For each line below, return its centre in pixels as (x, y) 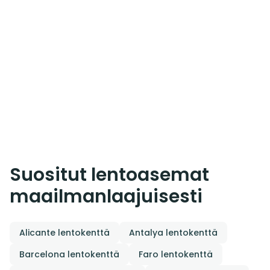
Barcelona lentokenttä (69, 254)
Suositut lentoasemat (109, 174)
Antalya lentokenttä (173, 232)
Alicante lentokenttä (64, 232)
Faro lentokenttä (176, 254)
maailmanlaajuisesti (106, 196)
